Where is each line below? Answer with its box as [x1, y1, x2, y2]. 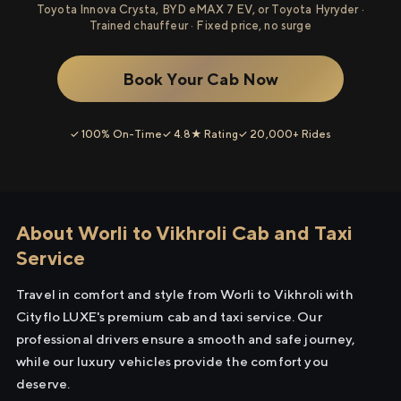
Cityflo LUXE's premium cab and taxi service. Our [16, 309, 322, 324]
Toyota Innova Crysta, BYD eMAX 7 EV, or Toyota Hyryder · [37, 3, 364, 16]
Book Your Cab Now [122, 69, 279, 89]
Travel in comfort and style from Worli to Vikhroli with [16, 286, 354, 302]
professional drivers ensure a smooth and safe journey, [16, 331, 356, 346]
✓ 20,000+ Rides [237, 127, 332, 141]
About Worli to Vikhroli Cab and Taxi [16, 221, 353, 244]
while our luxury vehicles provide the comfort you [16, 354, 328, 369]
